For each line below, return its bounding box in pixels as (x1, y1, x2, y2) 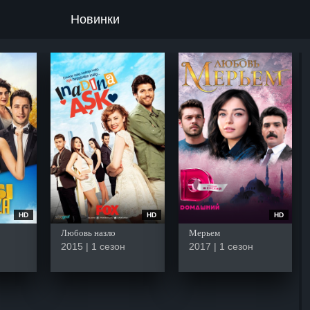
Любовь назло (61, 227, 116, 238)
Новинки (70, 12, 120, 26)
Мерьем (188, 227, 220, 238)
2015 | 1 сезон (61, 240, 125, 252)
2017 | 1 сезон (188, 240, 253, 252)
